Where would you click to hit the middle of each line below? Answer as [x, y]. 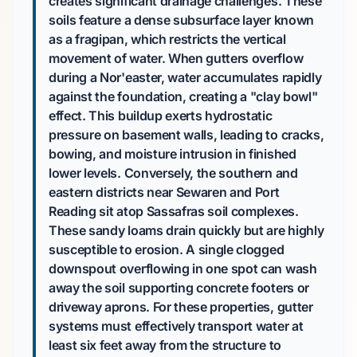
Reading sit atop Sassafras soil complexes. [174, 211]
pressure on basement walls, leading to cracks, [186, 135]
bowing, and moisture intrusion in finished [173, 154]
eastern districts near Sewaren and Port [164, 192]
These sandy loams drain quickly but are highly [186, 230]
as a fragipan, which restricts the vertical [167, 39]
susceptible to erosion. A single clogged [167, 249]
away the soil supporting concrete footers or [179, 288]
